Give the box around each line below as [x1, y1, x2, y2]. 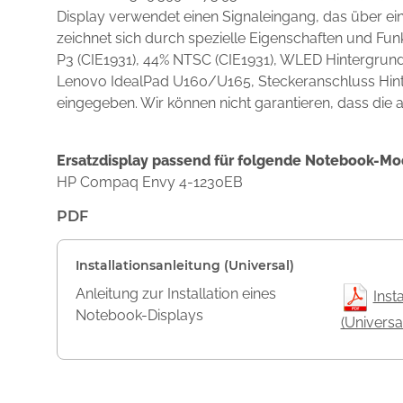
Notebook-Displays [76, 307, 203, 324]
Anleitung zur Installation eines [76, 285, 276, 302]
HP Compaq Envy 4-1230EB [57, 174, 243, 191]
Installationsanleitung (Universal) [76, 257, 294, 273]
